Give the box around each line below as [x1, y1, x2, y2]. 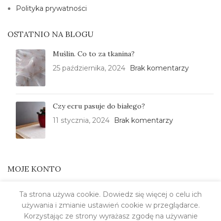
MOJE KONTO [7, 164, 61, 174]
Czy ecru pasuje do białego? [53, 102, 145, 111]
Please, [7, 185, 35, 195]
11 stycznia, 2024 [53, 116, 110, 125]
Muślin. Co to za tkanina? [53, 49, 135, 59]
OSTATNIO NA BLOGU [7, 29, 94, 39]
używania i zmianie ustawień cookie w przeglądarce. [21, 201, 200, 210]
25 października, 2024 [53, 64, 125, 73]
